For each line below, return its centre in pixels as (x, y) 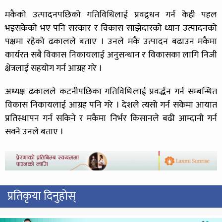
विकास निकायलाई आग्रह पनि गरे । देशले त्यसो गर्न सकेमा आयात (111, 105)
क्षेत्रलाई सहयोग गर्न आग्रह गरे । (54, 68)
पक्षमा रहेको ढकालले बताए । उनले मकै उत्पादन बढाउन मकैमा (111, 41)
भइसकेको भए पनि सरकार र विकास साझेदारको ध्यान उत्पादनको (111, 28)
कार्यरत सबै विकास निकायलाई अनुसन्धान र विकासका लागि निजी (111, 55)
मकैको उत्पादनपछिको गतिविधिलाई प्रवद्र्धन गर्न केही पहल (111, 15)
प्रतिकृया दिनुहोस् (42, 196)
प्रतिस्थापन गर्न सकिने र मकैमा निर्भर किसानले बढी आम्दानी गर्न (111, 118)
